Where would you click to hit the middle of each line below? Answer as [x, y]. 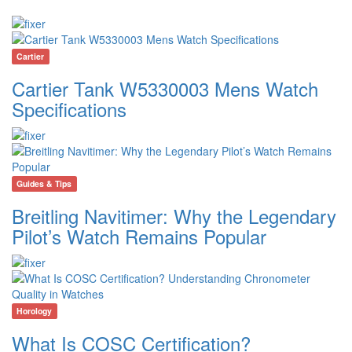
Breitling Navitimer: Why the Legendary [174, 216]
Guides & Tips [44, 184]
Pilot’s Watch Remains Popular [139, 236]
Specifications [69, 109]
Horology [35, 311]
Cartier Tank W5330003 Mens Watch [165, 89]
